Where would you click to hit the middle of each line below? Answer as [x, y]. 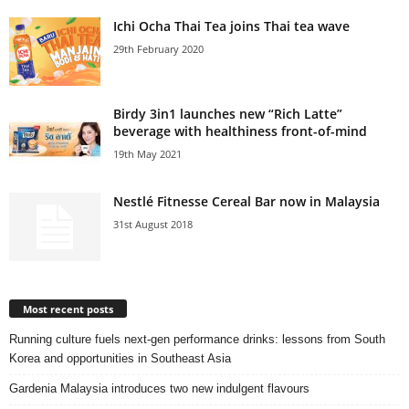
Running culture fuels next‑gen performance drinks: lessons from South [197, 340]
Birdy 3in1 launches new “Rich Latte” [228, 114]
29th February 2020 [158, 49]
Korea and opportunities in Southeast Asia [120, 359]
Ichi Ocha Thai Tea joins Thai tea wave [231, 26]
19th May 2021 [147, 154]
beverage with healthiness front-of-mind [240, 131]
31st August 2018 [153, 225]
